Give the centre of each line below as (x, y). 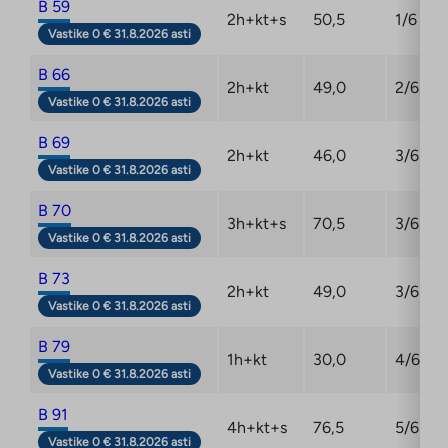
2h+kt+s (256, 19)
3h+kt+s (256, 223)
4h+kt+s (257, 427)
